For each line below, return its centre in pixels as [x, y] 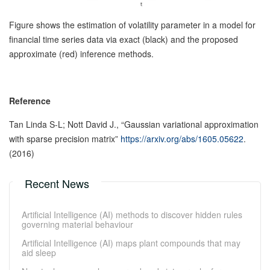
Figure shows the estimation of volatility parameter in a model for [132, 24]
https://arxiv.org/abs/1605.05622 [182, 138]
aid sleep [39, 252]
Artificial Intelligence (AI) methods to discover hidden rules [132, 214]
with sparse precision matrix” [65, 138]
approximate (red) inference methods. [81, 53]
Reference [30, 100]
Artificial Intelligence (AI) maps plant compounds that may [131, 243]
